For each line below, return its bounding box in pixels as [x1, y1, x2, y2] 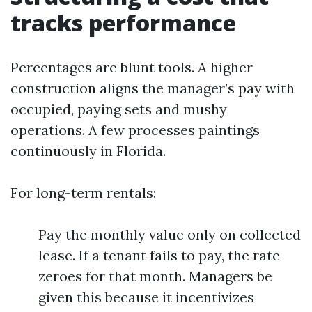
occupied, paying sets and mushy [10, 100, 227, 118]
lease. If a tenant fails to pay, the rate [38, 247, 280, 264]
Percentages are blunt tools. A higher [10, 58, 253, 76]
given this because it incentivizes [38, 288, 254, 306]
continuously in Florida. [10, 142, 166, 159]
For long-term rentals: [10, 184, 156, 201]
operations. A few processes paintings [10, 121, 260, 139]
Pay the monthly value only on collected [38, 226, 301, 243]
